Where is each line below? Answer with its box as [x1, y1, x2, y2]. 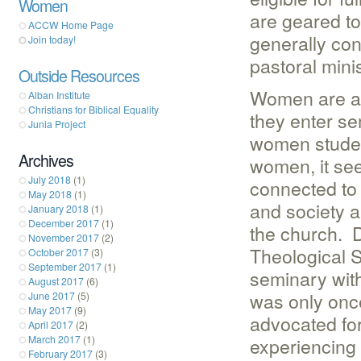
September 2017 [28, 259, 102, 273]
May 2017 [28, 302, 72, 317]
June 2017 [28, 288, 75, 302]
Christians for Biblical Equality [28, 102, 159, 116]
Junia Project [28, 116, 85, 131]
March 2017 [28, 331, 81, 346]
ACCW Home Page [28, 17, 114, 31]
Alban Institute [28, 87, 90, 102]
